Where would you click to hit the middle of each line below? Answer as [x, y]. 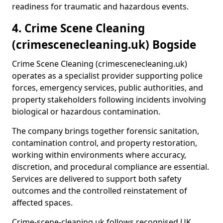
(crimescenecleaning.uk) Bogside [104, 45]
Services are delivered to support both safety [97, 179]
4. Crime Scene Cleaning [78, 28]
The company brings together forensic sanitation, [106, 131]
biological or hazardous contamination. [86, 111]
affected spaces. [42, 203]
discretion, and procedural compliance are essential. [111, 167]
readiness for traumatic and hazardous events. [100, 6]
